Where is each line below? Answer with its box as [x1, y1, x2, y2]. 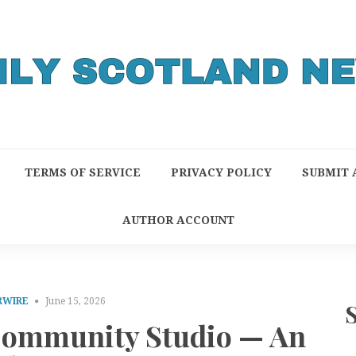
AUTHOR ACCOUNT [122, 214, 234, 226]
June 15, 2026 [44, 296, 106, 307]
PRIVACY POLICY [170, 166, 272, 179]
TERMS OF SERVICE [24, 166, 141, 179]
